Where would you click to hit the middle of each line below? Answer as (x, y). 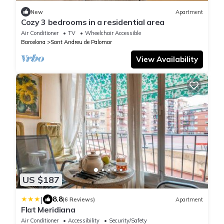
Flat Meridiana (48, 210)
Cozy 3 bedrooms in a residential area (93, 22)
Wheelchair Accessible (113, 33)
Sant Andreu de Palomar (81, 42)
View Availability (167, 59)
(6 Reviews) (79, 199)
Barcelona (33, 42)
